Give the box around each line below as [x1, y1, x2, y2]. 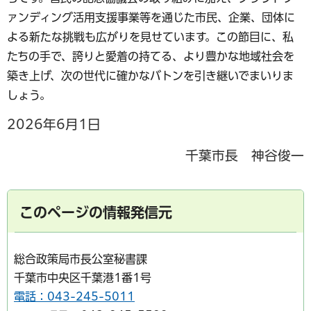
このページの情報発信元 [19, 205, 172, 220]
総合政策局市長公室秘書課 [14, 253, 147, 265]
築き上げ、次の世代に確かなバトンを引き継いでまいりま [7, 69, 294, 81]
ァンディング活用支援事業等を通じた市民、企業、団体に [7, 11, 295, 23]
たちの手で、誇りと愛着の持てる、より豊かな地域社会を [7, 50, 294, 62]
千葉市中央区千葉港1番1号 [14, 272, 151, 284]
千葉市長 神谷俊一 [185, 149, 304, 162]
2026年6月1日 [7, 118, 101, 131]
